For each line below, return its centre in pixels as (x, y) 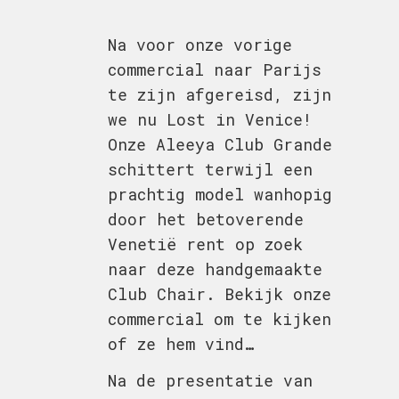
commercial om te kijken (219, 318)
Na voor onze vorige (199, 44)
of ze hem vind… (180, 343)
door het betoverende (205, 219)
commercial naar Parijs (214, 69)
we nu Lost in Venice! (209, 119)
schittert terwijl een (210, 169)
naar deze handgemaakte (215, 269)
